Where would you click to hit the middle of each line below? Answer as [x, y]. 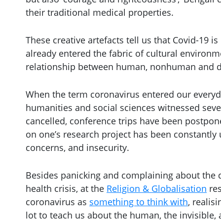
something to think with [139, 202]
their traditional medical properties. [100, 13]
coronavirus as [57, 202]
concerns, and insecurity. [77, 147]
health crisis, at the [66, 188]
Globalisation [179, 188]
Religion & [129, 188]
